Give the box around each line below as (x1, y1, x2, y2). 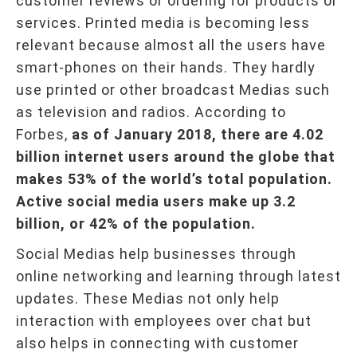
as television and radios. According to (16, 103, 286, 120)
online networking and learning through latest (16, 267, 341, 284)
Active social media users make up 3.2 (16, 192, 296, 210)
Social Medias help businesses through (16, 245, 296, 262)
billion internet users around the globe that (16, 147, 335, 165)
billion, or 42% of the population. (16, 214, 256, 232)
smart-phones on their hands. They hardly (16, 58, 316, 76)
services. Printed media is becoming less (16, 14, 310, 31)
